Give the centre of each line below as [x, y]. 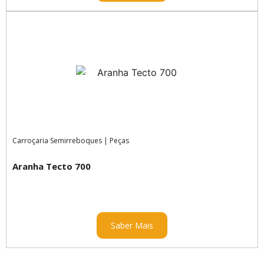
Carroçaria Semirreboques [57, 140]
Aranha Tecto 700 [52, 166]
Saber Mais [132, 225]
